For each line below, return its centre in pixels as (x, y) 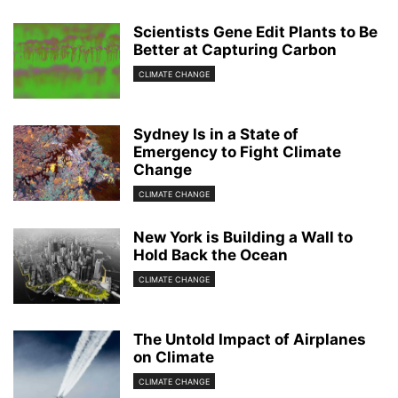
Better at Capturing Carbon (235, 50)
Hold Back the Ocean (211, 255)
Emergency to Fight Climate (237, 152)
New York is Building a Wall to (243, 238)
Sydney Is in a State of (216, 134)
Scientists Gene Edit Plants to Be (255, 32)
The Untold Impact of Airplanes (250, 340)
